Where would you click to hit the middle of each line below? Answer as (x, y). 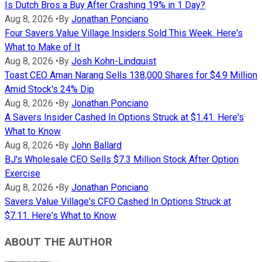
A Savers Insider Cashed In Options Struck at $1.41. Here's (124, 118)
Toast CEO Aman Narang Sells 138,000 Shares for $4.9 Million (131, 75)
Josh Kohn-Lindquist (114, 61)
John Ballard (96, 146)
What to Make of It (42, 47)
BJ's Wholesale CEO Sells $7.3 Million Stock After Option (122, 160)
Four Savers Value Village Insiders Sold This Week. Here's (124, 33)
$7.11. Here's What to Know (61, 216)
